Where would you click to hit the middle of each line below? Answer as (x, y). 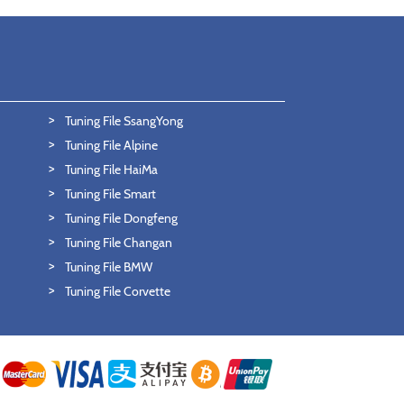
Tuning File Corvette (117, 291)
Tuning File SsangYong (124, 121)
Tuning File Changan (118, 243)
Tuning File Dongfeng (121, 218)
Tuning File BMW (108, 267)
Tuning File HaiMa (111, 170)
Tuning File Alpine (111, 145)
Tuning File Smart (110, 194)
